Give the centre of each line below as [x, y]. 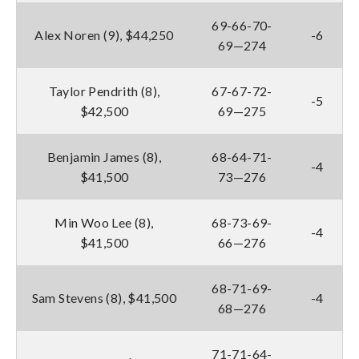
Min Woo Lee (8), [104, 222]
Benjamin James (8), [104, 156]
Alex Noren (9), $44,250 [104, 34]
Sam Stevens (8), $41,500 [104, 297]
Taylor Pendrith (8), [104, 91]
